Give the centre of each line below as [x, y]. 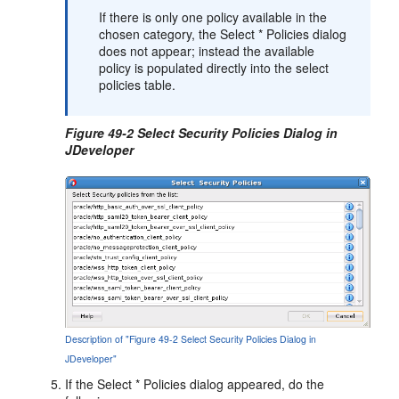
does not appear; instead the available [207, 50]
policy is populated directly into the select [214, 67]
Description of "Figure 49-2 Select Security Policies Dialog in [191, 338]
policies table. [138, 84]
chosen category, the [160, 33]
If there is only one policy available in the [213, 16]
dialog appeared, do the [256, 383]
